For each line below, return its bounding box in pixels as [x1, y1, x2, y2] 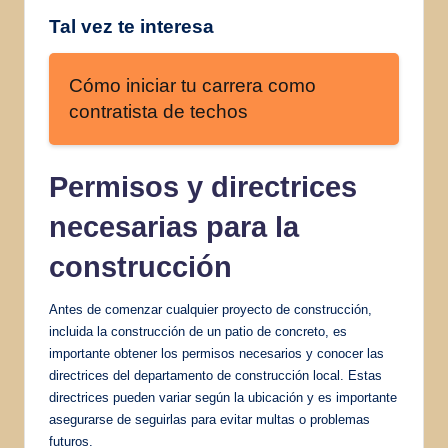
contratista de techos [69, 100, 248, 122]
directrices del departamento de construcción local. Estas [49, 367, 382, 383]
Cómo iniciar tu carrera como [69, 74, 316, 96]
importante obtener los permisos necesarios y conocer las [49, 345, 384, 361]
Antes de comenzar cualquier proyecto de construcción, [49, 301, 372, 317]
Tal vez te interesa [49, 15, 214, 37]
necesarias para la [49, 210, 299, 243]
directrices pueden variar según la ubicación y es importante [49, 389, 397, 405]
